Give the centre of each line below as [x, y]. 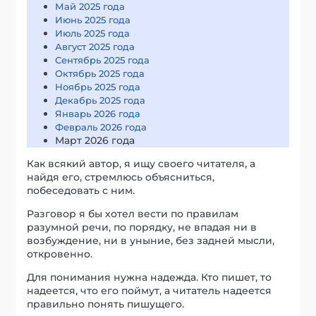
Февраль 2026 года [101, 127]
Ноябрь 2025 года [98, 87]
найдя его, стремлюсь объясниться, [121, 177]
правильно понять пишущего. [106, 304]
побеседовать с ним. [81, 191]
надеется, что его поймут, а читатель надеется [150, 291]
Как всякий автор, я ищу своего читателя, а [141, 164]
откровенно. [60, 254]
